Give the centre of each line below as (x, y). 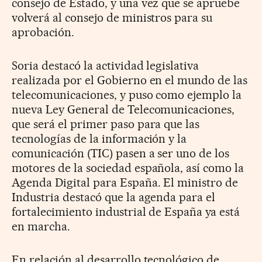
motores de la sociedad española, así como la (128, 168)
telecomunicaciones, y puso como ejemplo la (127, 95)
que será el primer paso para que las (106, 124)
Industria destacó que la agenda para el (114, 197)
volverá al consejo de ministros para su (112, 18)
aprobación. (43, 32)
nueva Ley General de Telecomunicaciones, (123, 110)
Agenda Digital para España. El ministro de (125, 183)
